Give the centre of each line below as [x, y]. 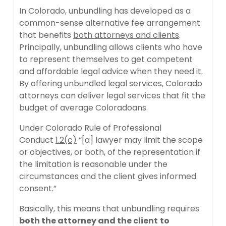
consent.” [38, 188]
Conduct [37, 140]
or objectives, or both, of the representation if [110, 152]
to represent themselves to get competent [106, 59]
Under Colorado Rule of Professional [90, 128]
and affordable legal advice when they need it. [112, 71]
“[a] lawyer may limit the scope [140, 140]
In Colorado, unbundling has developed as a [105, 11]
